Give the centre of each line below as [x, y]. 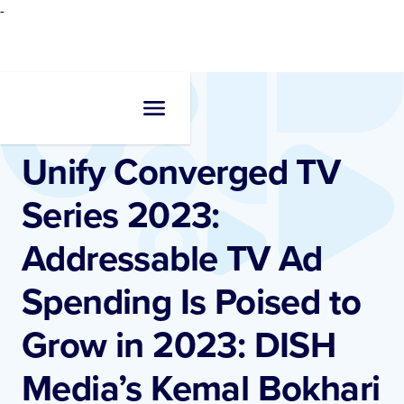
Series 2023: [121, 215]
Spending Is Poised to [192, 301]
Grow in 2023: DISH [179, 344]
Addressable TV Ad [172, 258]
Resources [48, 115]
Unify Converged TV [181, 171]
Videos [95, 115]
